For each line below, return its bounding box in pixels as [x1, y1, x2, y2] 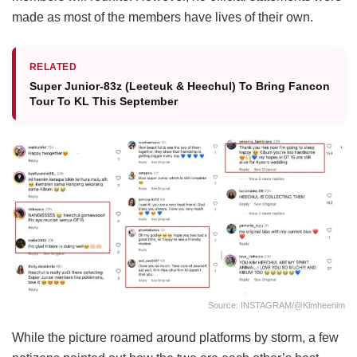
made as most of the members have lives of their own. [12, 10, 316, 25]
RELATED [29, 61, 77, 73]
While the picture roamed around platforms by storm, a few [12, 330, 339, 344]
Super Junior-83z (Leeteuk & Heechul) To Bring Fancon [29, 80, 330, 93]
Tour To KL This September [29, 95, 178, 108]
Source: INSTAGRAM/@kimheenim [208, 300, 345, 310]
